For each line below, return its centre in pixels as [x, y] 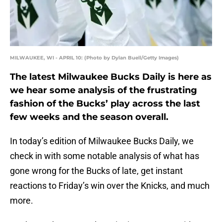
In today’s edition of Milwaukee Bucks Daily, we [102, 141]
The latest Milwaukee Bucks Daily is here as [111, 77]
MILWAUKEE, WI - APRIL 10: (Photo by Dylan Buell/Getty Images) [94, 58]
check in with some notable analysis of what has [105, 156]
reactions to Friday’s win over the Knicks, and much [110, 186]
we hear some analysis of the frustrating [104, 90]
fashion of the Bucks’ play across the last [105, 104]
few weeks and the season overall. [89, 117]
